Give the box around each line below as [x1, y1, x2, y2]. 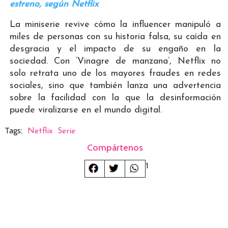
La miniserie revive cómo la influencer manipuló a [9, 20, 221, 30]
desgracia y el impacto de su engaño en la [9, 44, 221, 54]
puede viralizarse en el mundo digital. [9, 105, 162, 116]
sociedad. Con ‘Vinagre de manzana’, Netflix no [9, 56, 221, 67]
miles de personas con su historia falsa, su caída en [9, 32, 221, 42]
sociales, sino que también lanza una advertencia [9, 81, 221, 91]
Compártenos [87, 142, 144, 154]
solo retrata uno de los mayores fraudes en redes [9, 69, 221, 79]
